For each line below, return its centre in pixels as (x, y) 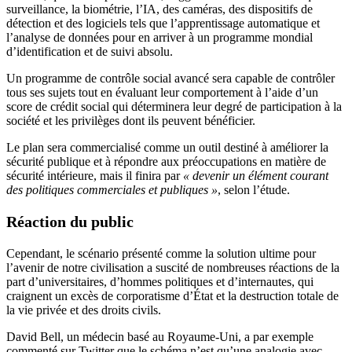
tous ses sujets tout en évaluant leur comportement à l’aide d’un (162, 93)
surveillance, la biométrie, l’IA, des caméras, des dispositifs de (159, 9)
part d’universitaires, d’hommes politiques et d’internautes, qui (160, 282)
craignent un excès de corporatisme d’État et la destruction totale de (172, 296)
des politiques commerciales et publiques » (112, 190)
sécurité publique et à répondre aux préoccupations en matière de (166, 162)
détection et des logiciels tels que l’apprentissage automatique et (163, 24)
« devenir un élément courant (256, 176)
